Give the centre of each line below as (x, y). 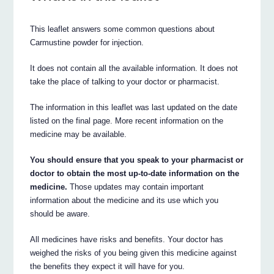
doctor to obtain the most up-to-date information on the (135, 173)
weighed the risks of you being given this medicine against (134, 253)
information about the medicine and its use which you (124, 200)
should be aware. (60, 213)
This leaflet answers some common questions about (123, 29)
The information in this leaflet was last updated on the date (134, 107)
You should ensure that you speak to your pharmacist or (137, 160)
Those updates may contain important (136, 187)
